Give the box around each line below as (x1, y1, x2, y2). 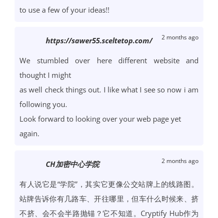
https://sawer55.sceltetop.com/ (46, 36, 152, 46)
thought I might (19, 70, 71, 80)
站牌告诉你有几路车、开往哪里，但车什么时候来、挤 (19, 194, 199, 204)
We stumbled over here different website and (19, 55, 199, 66)
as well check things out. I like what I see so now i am (19, 85, 199, 95)
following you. (19, 99, 67, 109)
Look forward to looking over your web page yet (19, 114, 181, 124)
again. (19, 128, 39, 139)
